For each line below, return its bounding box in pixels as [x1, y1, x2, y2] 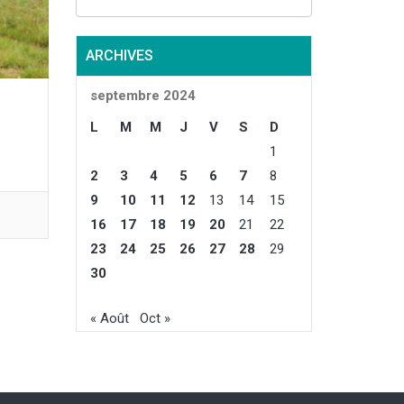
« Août [89, 309, 129, 326]
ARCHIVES [85, 47, 153, 65]
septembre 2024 [89, 87, 196, 105]
